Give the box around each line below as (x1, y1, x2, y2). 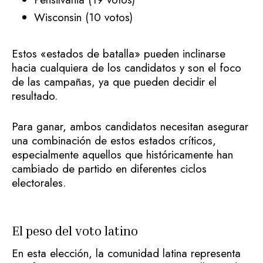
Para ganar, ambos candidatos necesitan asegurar (12, 119, 248, 135)
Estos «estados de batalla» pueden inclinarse (12, 45, 225, 62)
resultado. (12, 87, 61, 104)
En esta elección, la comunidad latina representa (12, 245, 241, 262)
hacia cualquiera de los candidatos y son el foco (12, 59, 241, 76)
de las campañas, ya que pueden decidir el (12, 73, 217, 90)
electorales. (12, 175, 66, 191)
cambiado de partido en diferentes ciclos (12, 161, 207, 177)
